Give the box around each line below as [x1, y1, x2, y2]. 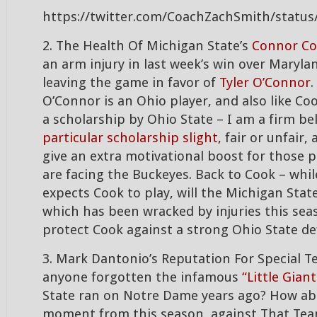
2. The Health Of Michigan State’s [42, 38, 252, 54]
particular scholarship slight [42, 130, 218, 146]
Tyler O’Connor [219, 75, 311, 91]
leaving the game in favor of [42, 75, 219, 91]
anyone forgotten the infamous [42, 270, 242, 285]
